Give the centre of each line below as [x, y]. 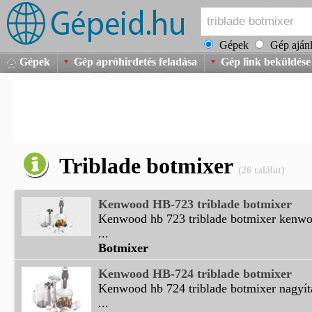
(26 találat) [262, 170]
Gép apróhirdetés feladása [135, 62]
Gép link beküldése [266, 62]
